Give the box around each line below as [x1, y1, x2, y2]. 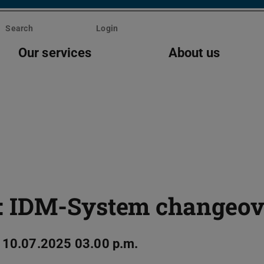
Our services [18, 45, 91, 60]
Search [5, 24, 34, 34]
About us [168, 45, 220, 60]
